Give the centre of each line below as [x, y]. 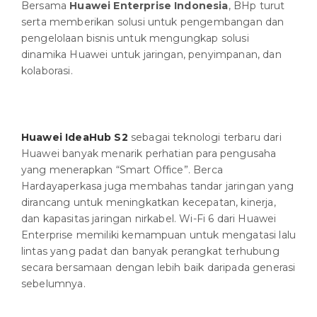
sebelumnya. [53, 284]
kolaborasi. [47, 71]
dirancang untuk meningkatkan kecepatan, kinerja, [149, 203]
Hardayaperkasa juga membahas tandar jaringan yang [157, 186]
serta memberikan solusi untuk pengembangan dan [153, 22]
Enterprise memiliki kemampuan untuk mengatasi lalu [159, 235]
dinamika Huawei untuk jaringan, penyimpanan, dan [151, 55]
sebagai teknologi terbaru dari [204, 138]
